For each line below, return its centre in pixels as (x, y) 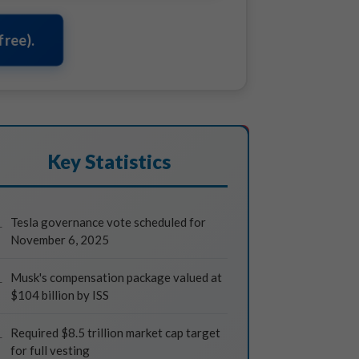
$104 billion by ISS (60, 295)
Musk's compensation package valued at (116, 277)
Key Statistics (109, 161)
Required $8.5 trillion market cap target (115, 333)
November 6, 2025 (60, 240)
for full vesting (50, 350)
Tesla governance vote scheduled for (108, 222)
